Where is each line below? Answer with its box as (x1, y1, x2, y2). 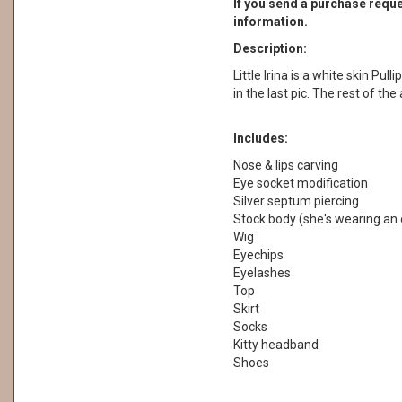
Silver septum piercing (232, 194, 359, 208)
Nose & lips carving (232, 158, 338, 172)
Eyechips (232, 248, 284, 262)
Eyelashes (232, 266, 291, 280)
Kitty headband (232, 337, 319, 352)
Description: (232, 41, 307, 56)
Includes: (232, 131, 288, 145)
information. (232, 14, 308, 29)
